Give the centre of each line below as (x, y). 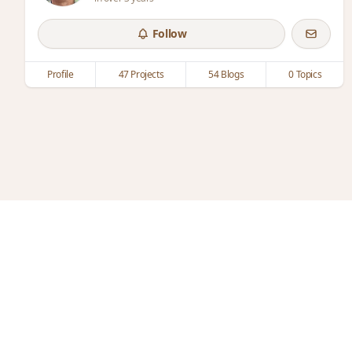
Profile (60, 74)
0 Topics (305, 74)
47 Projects (141, 74)
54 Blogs (226, 74)
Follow (169, 33)
